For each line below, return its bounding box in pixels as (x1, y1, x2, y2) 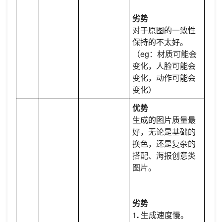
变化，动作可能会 (132, 71, 196, 83)
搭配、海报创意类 (132, 149, 196, 161)
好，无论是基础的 (132, 125, 196, 137)
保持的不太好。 (132, 36, 188, 48)
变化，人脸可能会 (132, 59, 196, 71)
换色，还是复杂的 (132, 137, 196, 149)
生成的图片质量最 (132, 113, 196, 125)
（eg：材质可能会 (132, 48, 197, 59)
